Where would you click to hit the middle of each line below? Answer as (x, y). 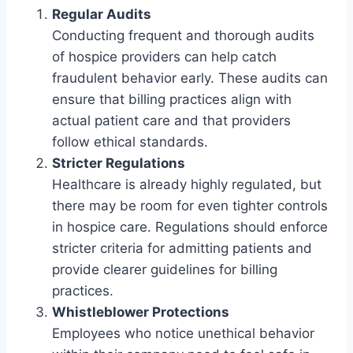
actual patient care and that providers (171, 121)
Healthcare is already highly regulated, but (187, 185)
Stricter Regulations (119, 163)
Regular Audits (102, 15)
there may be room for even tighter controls (190, 206)
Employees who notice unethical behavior (183, 334)
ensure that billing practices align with (172, 100)
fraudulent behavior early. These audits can (190, 78)
